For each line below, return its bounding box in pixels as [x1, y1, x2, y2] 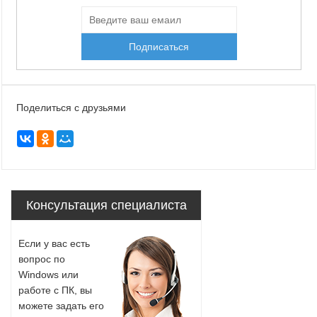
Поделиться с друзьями [16, 101, 126, 113]
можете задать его [18, 299, 104, 311]
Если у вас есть [18, 237, 90, 249]
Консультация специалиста [25, 197, 187, 212]
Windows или [18, 268, 79, 280]
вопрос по [18, 253, 65, 265]
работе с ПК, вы [18, 284, 92, 296]
